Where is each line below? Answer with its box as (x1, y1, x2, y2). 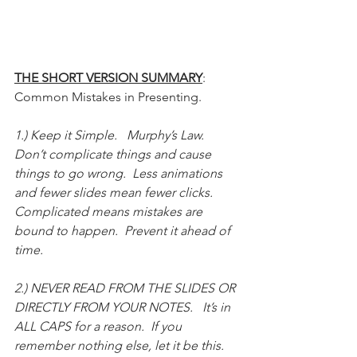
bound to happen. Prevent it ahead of (14, 222, 233, 238)
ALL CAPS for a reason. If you (14, 318, 185, 334)
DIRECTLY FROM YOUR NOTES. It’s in (14, 299, 233, 315)
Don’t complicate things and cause (14, 146, 214, 162)
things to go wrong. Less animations (14, 165, 226, 181)
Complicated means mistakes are (14, 203, 206, 219)
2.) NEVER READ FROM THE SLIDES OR (14, 280, 238, 296)
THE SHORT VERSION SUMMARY (14, 69, 202, 85)
